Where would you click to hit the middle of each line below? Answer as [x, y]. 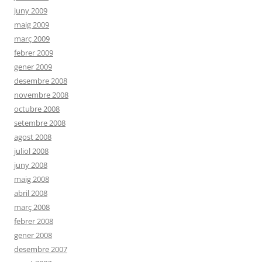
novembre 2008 [41, 95]
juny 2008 [31, 165]
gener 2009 [33, 67]
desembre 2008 [41, 81]
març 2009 [32, 39]
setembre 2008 [40, 123]
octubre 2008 [37, 109]
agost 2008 [33, 137]
